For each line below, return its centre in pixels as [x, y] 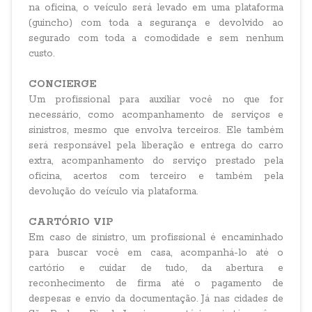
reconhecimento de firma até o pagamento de [156, 283]
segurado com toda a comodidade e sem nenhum [156, 38]
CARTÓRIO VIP [71, 222]
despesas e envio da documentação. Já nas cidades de [156, 299]
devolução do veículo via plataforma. [114, 192]
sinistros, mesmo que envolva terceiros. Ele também [156, 130]
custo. [42, 54]
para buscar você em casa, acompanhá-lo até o [156, 253]
